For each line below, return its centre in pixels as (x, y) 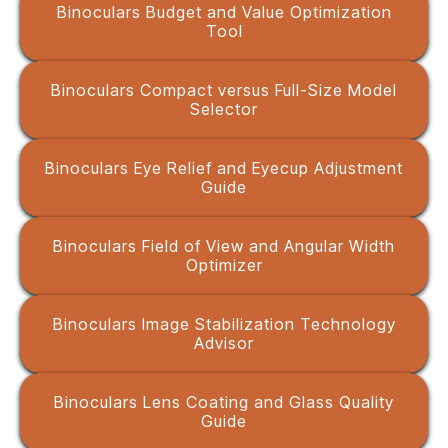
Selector (224, 109)
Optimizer (224, 265)
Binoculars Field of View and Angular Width (224, 246)
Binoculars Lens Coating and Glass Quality (224, 402)
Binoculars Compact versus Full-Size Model (224, 90)
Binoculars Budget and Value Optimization (224, 12)
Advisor (224, 343)
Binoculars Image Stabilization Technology (224, 324)
